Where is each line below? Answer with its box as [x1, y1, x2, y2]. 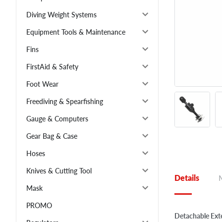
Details [174, 172, 199, 182]
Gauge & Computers [26, 114, 88, 123]
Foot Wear [26, 80, 58, 89]
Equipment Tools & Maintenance [26, 28, 125, 37]
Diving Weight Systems [26, 10, 97, 19]
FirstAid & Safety [26, 62, 78, 71]
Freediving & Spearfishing [26, 97, 103, 106]
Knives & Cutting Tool [26, 166, 92, 175]
